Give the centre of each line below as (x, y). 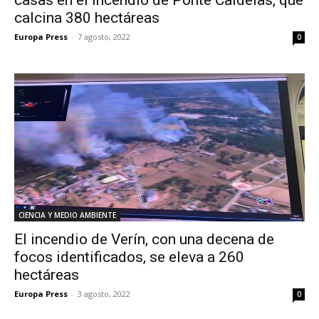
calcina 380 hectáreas (87, 17)
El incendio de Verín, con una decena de (144, 239)
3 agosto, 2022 (104, 293)
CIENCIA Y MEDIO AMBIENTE (67, 215)
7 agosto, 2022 (104, 36)
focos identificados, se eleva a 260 (129, 257)
